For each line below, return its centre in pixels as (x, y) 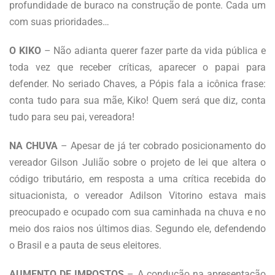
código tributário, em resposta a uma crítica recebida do (137, 179)
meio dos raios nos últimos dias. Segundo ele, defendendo (137, 228)
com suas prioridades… (59, 21)
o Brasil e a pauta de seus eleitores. (85, 245)
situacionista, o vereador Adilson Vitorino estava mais (137, 195)
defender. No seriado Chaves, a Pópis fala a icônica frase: (137, 83)
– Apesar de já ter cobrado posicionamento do (162, 145)
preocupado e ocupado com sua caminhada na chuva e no (137, 212)
